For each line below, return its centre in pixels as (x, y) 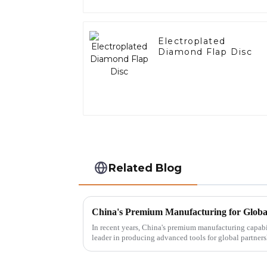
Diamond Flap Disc (205, 52)
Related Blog (145, 167)
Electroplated (192, 41)
